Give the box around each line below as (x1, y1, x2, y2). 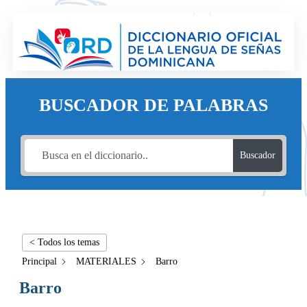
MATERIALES (76, 256, 136, 267)
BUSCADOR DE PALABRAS (38, 95, 268, 115)
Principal (22, 256, 57, 267)
